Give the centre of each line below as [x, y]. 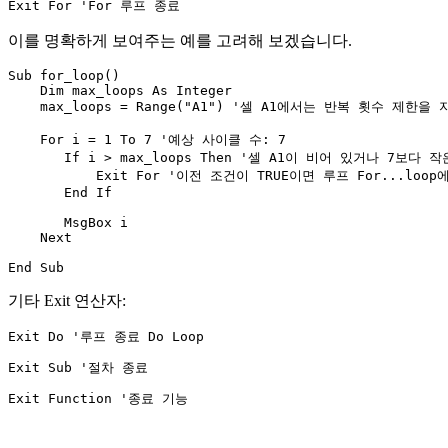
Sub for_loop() [64, 76]
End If [60, 193]
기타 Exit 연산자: [67, 301]
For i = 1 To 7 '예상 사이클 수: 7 [147, 140]
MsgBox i [68, 223]
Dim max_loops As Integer [120, 91]
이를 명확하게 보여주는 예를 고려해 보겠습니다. [180, 41]
